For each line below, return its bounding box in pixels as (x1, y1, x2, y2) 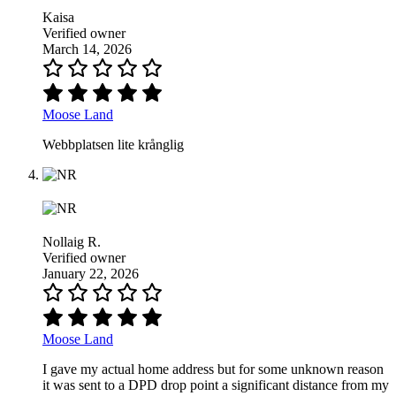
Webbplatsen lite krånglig (42, 137, 184, 153)
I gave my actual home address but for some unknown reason (42, 362, 384, 377)
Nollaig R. (42, 234, 101, 250)
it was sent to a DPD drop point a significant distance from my (42, 377, 389, 393)
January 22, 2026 (42, 266, 139, 282)
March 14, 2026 (42, 42, 132, 57)
